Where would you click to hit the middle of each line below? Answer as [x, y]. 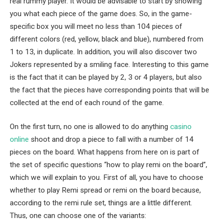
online [19, 140]
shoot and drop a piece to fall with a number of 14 [111, 140]
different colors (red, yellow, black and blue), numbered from [107, 39]
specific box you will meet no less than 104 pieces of [96, 26]
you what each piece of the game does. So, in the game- [101, 13]
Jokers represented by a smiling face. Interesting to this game [109, 64]
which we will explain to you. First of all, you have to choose [107, 178]
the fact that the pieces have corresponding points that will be [109, 90]
